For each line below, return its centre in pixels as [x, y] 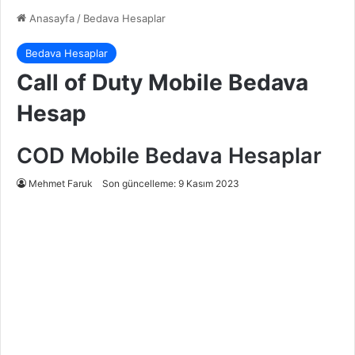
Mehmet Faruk [61, 184]
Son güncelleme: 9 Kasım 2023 [171, 184]
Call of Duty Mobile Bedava [162, 83]
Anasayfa [50, 19]
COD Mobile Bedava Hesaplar [169, 156]
